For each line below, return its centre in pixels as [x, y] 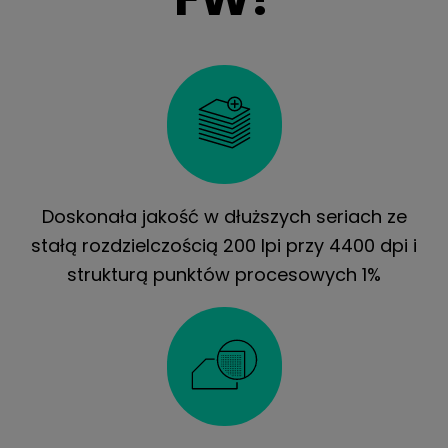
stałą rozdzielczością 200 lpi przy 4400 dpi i [224, 245]
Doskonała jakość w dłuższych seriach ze [224, 216]
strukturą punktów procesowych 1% [224, 274]
